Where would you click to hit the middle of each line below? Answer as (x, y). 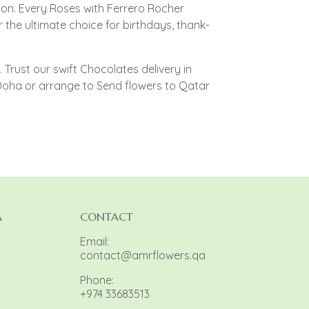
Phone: (97, 280)
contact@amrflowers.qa (142, 256)
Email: (94, 242)
